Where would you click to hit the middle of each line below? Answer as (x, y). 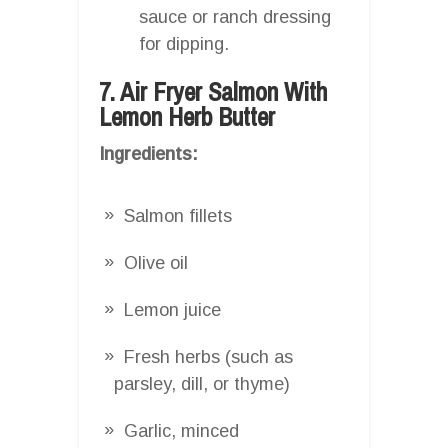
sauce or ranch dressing (235, 16)
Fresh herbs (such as (208, 356)
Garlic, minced (181, 430)
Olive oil (156, 262)
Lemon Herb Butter (187, 116)
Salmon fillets (178, 215)
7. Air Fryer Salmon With (213, 91)
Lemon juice (172, 309)
